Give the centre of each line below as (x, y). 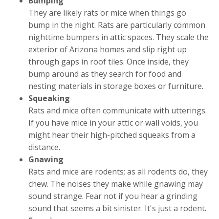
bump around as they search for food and (105, 74)
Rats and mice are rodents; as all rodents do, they (118, 172)
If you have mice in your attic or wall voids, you (113, 123)
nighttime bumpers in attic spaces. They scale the (119, 37)
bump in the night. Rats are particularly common (117, 25)
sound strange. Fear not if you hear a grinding (113, 196)
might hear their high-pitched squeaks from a (112, 135)
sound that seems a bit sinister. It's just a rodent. (118, 208)
